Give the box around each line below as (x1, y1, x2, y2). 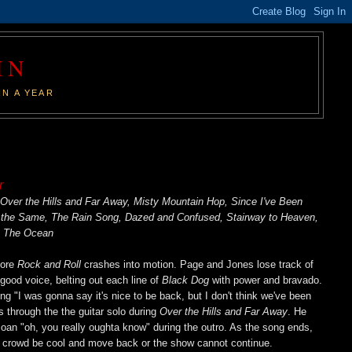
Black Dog (162, 273, 210, 286)
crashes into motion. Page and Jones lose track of (81, 258, 314, 270)
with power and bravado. (209, 273, 323, 286)
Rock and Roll (17, 258, 82, 270)
